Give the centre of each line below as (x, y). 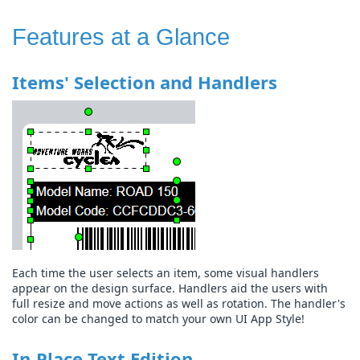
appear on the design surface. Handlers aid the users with (170, 288)
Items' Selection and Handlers (145, 82)
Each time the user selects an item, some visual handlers (166, 273)
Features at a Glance (121, 37)
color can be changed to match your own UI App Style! (158, 319)
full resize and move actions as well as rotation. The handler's (179, 304)
